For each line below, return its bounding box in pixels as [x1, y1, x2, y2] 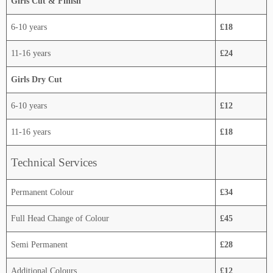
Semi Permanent [11, 239, 68, 249]
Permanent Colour [11, 187, 74, 197]
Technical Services [11, 155, 97, 169]
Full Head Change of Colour [11, 213, 109, 223]
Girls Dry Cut [11, 74, 62, 84]
